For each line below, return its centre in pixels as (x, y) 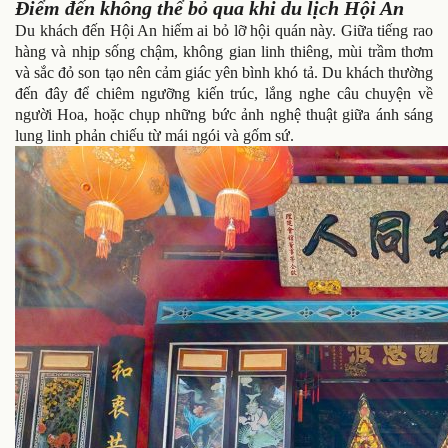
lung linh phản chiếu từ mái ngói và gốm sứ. (154, 135)
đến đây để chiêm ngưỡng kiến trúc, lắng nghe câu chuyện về (224, 93)
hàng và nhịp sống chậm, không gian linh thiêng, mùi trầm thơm (224, 51)
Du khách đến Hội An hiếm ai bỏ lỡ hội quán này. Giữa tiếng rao (224, 30)
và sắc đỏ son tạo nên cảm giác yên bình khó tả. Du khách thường (224, 72)
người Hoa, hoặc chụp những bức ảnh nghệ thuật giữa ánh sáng (224, 114)
